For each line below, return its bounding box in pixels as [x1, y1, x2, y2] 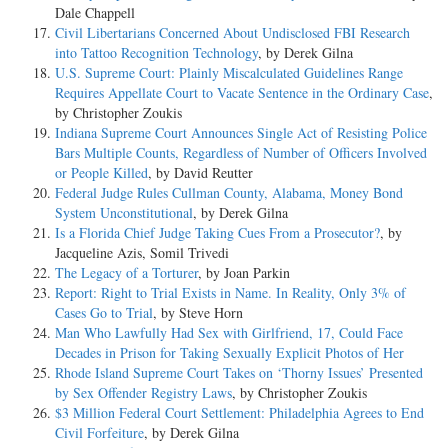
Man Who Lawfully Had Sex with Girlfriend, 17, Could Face [55, 322, 403, 342]
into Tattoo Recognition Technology [55, 42, 258, 62]
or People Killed [55, 162, 148, 182]
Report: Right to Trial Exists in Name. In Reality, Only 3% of [55, 282, 406, 302]
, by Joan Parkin [198, 262, 290, 282]
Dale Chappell [55, 2, 135, 22]
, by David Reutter [148, 162, 253, 182]
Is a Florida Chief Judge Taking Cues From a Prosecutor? [55, 222, 380, 242]
